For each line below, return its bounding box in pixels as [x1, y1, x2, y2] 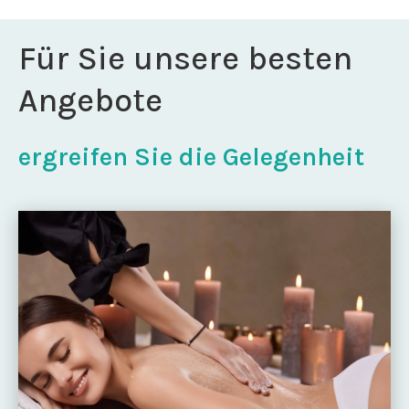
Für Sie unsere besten [18, 39, 352, 78]
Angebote [18, 81, 163, 120]
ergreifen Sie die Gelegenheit [18, 142, 364, 172]
